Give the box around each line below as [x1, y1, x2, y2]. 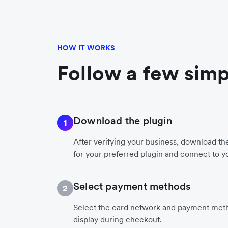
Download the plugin [73, 114, 172, 128]
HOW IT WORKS [57, 43, 116, 53]
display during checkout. [73, 214, 162, 225]
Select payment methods [73, 180, 191, 193]
